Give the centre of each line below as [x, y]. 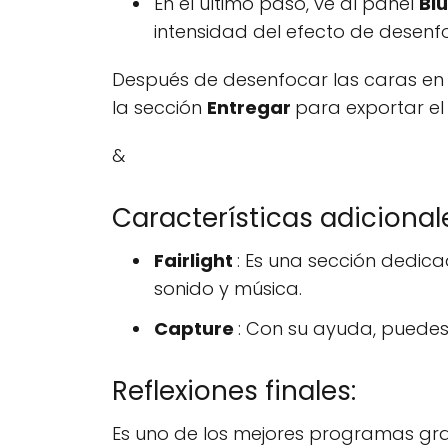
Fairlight [195, 260]
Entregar [251, 107]
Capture [196, 328]
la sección [159, 107]
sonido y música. [228, 288]
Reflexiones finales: [234, 391]
